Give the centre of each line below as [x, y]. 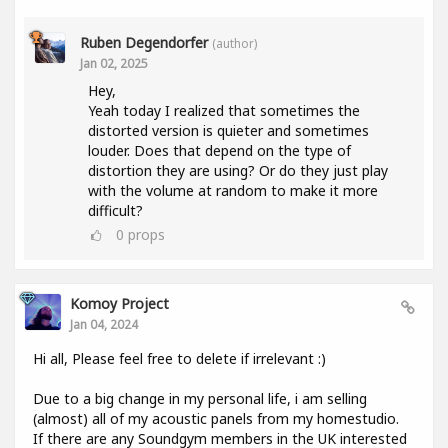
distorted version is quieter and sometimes [228, 130]
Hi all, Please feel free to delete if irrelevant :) [179, 358]
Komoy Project [119, 303]
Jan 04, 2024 [104, 323]
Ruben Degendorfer [144, 42]
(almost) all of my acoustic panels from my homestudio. [216, 418]
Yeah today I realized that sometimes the [224, 110]
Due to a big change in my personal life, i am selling [200, 398]
